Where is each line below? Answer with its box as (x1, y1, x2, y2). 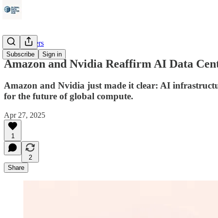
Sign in (42, 51, 62, 58)
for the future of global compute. (4, 91, 133, 101)
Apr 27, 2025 (4, 110, 45, 119)
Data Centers (4, 39, 44, 47)
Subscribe (6, 51, 35, 58)
